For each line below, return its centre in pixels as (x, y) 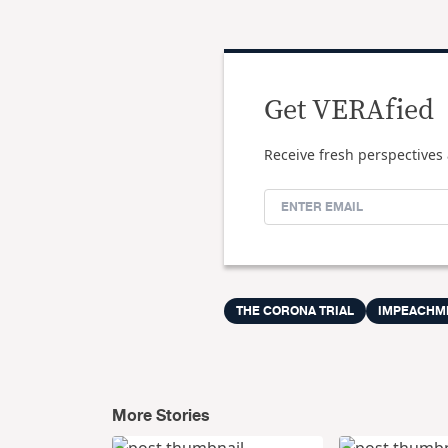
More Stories (161, 416)
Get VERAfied (349, 111)
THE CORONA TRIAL (295, 311)
